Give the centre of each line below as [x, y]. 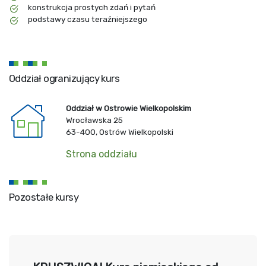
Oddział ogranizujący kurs [64, 78]
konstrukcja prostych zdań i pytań [92, 7]
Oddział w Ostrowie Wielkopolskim [129, 108]
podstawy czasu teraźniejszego [88, 19]
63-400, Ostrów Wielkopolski [120, 132]
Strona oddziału [102, 154]
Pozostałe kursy [44, 197]
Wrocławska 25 [94, 120]
